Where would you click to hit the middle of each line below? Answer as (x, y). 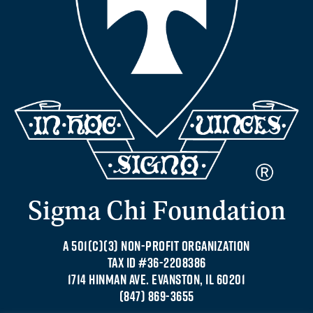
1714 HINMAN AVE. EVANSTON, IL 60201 (156, 279)
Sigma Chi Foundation (156, 209)
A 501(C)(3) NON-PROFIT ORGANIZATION (156, 246)
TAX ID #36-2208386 (156, 262)
